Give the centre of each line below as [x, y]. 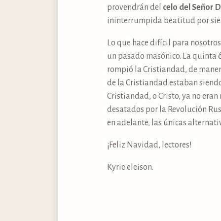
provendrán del [135, 7]
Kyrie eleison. [130, 167]
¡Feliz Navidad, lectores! [149, 145]
